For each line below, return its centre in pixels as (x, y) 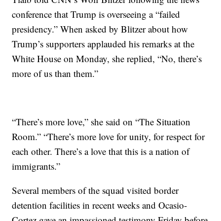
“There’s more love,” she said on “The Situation (101, 122)
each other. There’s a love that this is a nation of (101, 151)
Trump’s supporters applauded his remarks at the (103, 44)
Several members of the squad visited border (95, 190)
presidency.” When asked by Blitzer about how (100, 29)
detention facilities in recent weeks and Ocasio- (100, 205)
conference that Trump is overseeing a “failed (96, 14)
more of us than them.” (55, 73)
